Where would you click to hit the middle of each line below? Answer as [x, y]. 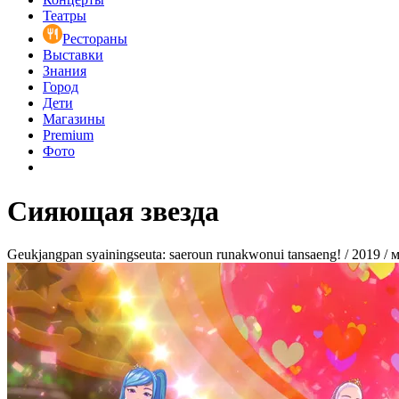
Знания [65, 71]
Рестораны [95, 39]
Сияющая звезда [113, 211]
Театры [65, 16]
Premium [68, 135]
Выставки [73, 55]
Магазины [74, 119]
